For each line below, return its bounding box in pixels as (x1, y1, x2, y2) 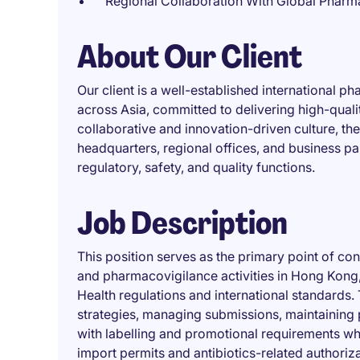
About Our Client (77, 35, 302, 77)
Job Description (77, 202, 288, 243)
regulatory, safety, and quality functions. (77, 159, 315, 175)
